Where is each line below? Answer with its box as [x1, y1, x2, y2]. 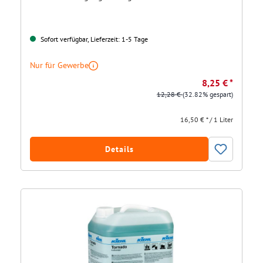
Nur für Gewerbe [30, 59, 89, 71]
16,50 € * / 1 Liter [180, 115, 233, 124]
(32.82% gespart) [183, 90, 233, 99]
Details [104, 144, 134, 155]
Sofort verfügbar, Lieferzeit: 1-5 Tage [39, 35, 148, 44]
